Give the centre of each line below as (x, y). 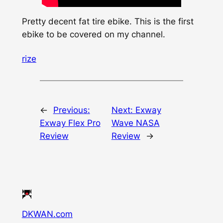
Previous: (71, 110)
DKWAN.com (47, 214)
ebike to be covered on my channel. (93, 35)
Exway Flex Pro (70, 123)
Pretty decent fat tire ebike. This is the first (108, 22)
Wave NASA (135, 123)
